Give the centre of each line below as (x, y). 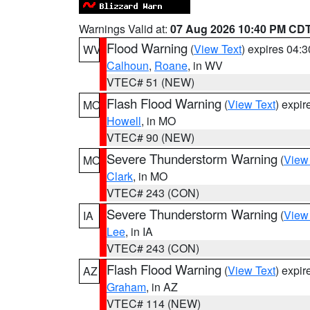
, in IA (139, 231)
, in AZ (162, 287)
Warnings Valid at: (125, 29)
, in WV (205, 65)
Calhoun (128, 65)
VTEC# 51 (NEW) (151, 82)
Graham (126, 287)
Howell (124, 121)
